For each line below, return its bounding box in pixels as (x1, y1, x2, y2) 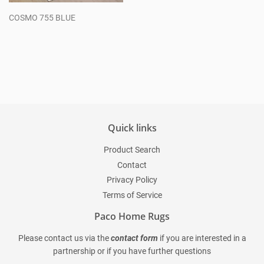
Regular (9, 29, 61, 49)
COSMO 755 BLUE (9, 13, 75, 23)
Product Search (104, 145, 160, 155)
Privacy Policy (107, 175, 157, 185)
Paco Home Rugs (94, 209, 170, 223)
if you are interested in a (157, 233, 246, 243)
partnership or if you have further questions (53, 246, 211, 256)
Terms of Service (102, 190, 162, 200)
